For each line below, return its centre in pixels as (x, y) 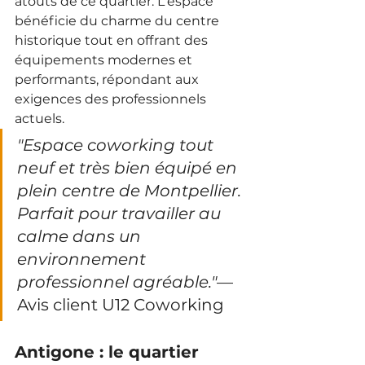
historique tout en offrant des (113, 40)
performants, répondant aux (108, 79)
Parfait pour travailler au (121, 213)
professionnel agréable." (117, 281)
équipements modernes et (105, 59)
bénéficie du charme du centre (119, 20)
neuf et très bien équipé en (129, 167)
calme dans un (81, 236)
